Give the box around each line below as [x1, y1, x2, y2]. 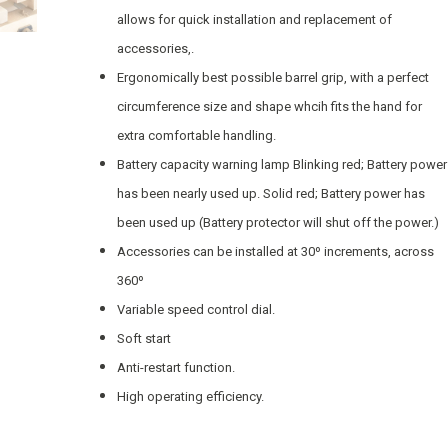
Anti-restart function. [116, 360, 235, 375]
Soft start [116, 331, 171, 346]
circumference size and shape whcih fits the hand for [116, 99, 422, 114]
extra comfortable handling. [116, 128, 276, 143]
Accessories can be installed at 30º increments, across [116, 244, 434, 259]
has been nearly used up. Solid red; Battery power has [116, 186, 425, 201]
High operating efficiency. [116, 389, 264, 404]
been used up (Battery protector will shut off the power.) [116, 215, 439, 230]
